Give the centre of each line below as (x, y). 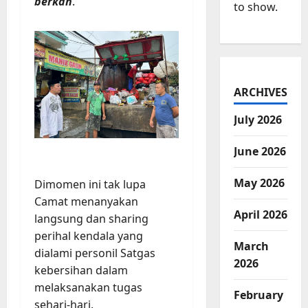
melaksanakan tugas (88, 288)
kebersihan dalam (81, 271)
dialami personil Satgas (95, 253)
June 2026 (260, 152)
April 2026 (260, 215)
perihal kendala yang (89, 236)
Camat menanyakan (86, 202)
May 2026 (259, 183)
